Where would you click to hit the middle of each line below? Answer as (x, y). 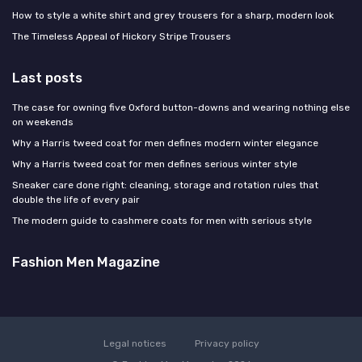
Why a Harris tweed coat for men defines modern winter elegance (165, 143)
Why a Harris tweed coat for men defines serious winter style (155, 164)
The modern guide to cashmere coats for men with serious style (162, 220)
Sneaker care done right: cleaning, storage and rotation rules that (165, 185)
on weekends (43, 122)
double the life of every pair (76, 199)
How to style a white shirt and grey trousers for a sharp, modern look (173, 15)
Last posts (47, 77)
